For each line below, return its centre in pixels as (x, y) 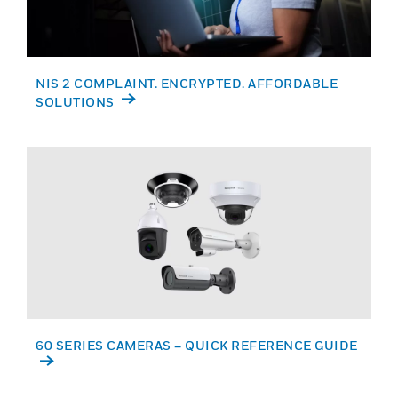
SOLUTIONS (76, 102)
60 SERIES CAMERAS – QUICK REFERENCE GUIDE (197, 345)
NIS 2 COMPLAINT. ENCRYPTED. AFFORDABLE (187, 83)
